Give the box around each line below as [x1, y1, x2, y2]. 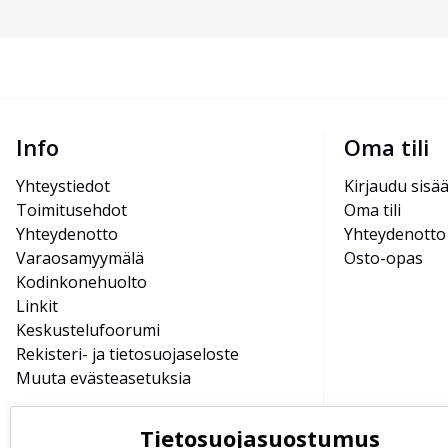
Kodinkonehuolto [16, 271, 147, 294]
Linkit [16, 295, 58, 318]
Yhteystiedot [16, 175, 110, 198]
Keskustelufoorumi [16, 319, 160, 342]
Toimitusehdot [16, 199, 127, 222]
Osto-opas [344, 247, 423, 270]
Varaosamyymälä [16, 247, 144, 270]
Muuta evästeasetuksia [16, 367, 191, 390]
